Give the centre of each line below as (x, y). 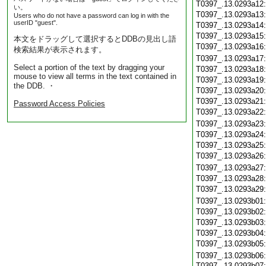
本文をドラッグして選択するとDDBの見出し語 (95, 39)
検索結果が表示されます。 (60, 50)
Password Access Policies (59, 104)
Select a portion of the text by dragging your (89, 67)
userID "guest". (36, 23)
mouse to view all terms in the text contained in (95, 76)
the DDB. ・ (34, 86)
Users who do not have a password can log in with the (91, 15)
